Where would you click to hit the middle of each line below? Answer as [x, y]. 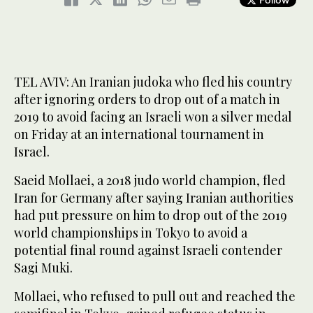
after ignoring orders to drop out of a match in [147, 100]
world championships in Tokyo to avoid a [131, 233]
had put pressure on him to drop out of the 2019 [151, 216]
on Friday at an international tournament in [139, 134]
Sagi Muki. [43, 268]
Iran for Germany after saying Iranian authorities [154, 198]
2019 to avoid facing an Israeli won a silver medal [153, 117]
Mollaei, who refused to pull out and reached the [155, 297]
